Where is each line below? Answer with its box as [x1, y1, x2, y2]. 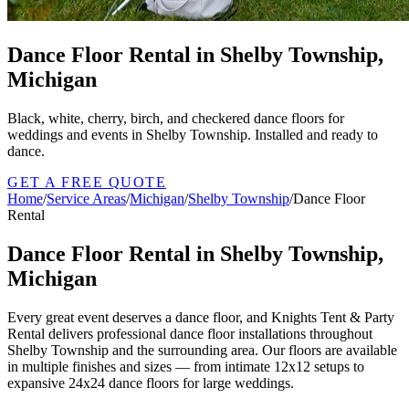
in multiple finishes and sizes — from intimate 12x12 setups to [7, 358, 364, 374]
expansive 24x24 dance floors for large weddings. [7, 374, 294, 391]
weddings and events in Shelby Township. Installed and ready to [7, 126, 378, 142]
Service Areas [47, 190, 126, 206]
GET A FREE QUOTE [7, 173, 166, 190]
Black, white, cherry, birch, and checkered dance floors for [7, 110, 344, 126]
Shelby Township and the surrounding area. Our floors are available [7, 341, 397, 358]
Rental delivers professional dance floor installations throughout [7, 325, 372, 341]
